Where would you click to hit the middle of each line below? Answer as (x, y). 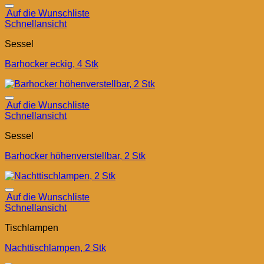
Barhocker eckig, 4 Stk (52, 64)
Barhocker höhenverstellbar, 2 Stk (75, 156)
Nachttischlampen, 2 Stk (55, 248)
